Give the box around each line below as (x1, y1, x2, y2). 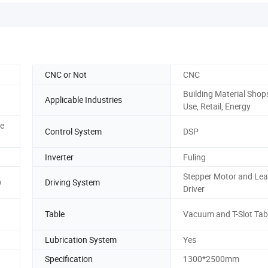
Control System (45, 126, 102, 138)
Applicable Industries (45, 94, 122, 106)
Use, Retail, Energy (183, 100, 251, 112)
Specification (45, 252, 93, 264)
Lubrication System (45, 233, 117, 245)
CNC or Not (45, 68, 87, 80)
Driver (183, 182, 205, 194)
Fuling (183, 151, 206, 163)
